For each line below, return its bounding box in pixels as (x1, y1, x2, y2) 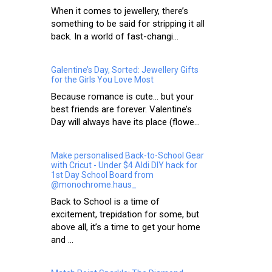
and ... (51, 234, 73, 246)
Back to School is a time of (51, 196, 160, 208)
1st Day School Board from (51, 170, 154, 180)
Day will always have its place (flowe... (51, 117, 200, 128)
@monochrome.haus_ (51, 180, 137, 190)
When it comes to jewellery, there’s (51, 5, 188, 17)
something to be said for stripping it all (51, 18, 205, 30)
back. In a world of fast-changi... (51, 31, 178, 42)
